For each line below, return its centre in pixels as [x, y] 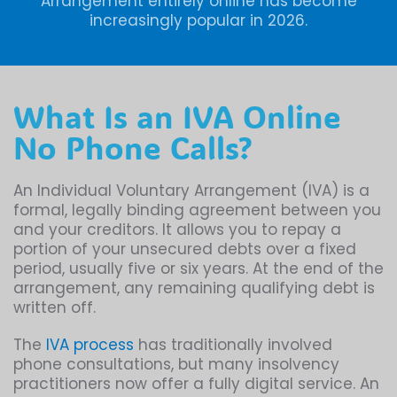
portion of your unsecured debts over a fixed [185, 249]
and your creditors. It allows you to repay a [177, 230]
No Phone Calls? [132, 148]
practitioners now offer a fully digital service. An [196, 384]
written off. [54, 308]
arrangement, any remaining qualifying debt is [194, 288]
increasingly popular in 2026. [198, 21]
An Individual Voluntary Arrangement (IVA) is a [191, 191]
